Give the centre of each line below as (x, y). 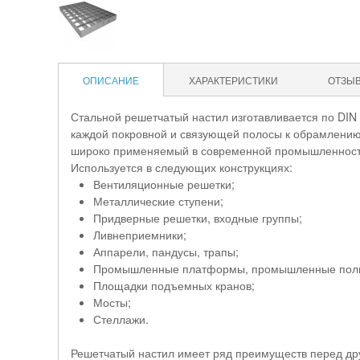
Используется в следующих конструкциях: (182, 167)
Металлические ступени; (158, 201)
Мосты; (112, 302)
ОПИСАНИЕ (111, 80)
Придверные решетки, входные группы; (198, 218)
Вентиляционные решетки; (164, 184)
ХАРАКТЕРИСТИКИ (233, 80)
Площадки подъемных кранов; (174, 285)
